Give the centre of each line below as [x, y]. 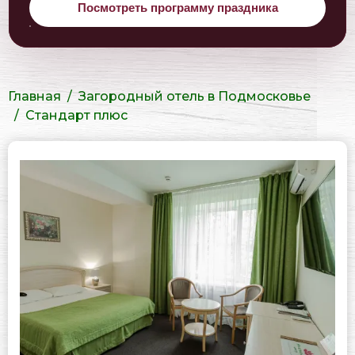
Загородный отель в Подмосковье [195, 96]
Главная [34, 96]
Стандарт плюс [76, 115]
